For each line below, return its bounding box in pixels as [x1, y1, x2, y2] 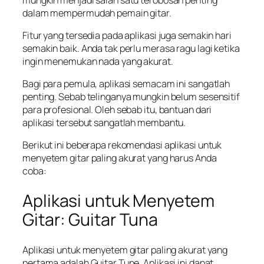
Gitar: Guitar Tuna [22, 208, 159, 232]
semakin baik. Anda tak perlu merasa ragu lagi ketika [22, 41, 240, 55]
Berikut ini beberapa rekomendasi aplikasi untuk [22, 138, 222, 152]
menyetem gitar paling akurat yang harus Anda [22, 151, 217, 165]
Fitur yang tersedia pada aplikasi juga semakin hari [22, 28, 232, 42]
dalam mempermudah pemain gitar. [22, 6, 171, 19]
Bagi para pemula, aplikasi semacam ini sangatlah [22, 77, 230, 91]
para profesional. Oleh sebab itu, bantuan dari [22, 103, 212, 117]
